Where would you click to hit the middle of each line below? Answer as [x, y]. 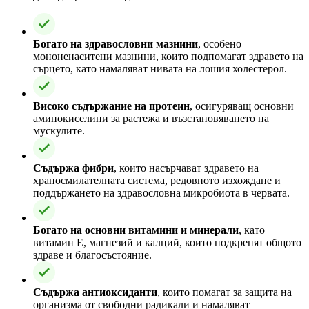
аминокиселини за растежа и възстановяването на [151, 118]
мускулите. [59, 130]
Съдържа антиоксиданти [95, 292]
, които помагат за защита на [225, 292]
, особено [220, 43]
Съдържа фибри [73, 168]
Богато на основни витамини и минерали [136, 230]
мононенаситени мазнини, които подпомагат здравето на [168, 56]
